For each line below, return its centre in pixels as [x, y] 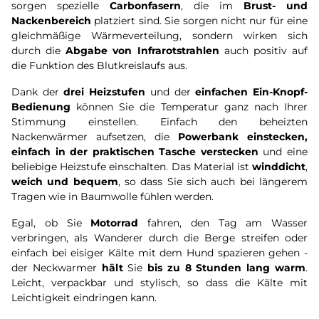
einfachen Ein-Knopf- [252, 92]
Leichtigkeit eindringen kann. [84, 298]
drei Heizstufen [104, 92]
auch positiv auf [263, 51]
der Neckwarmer [54, 268]
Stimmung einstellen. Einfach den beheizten [159, 122]
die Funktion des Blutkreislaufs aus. [99, 66]
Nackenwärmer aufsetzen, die [95, 137]
